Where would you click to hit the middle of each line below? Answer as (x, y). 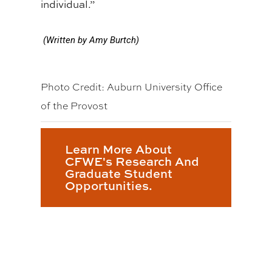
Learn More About (119, 149)
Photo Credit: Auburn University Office (132, 87)
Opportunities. (109, 186)
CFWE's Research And (132, 161)
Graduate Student (119, 174)
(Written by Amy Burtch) (91, 40)
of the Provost (74, 106)
